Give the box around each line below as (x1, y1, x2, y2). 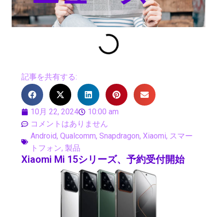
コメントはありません (31, 119, 108, 128)
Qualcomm (60, 131, 96, 140)
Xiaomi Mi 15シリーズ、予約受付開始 (21, 154, 185, 165)
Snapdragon (99, 131, 139, 140)
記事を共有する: (21, 72, 77, 81)
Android (31, 131, 57, 140)
